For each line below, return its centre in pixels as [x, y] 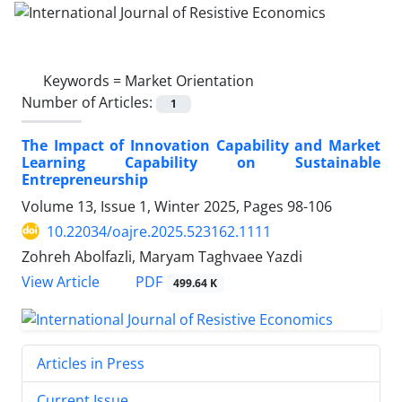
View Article [61, 282]
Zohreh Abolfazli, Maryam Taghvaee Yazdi [162, 256]
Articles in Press [91, 363]
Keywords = [84, 80]
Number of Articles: [89, 102]
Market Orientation [189, 80]
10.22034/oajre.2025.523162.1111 [159, 231]
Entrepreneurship [85, 179]
